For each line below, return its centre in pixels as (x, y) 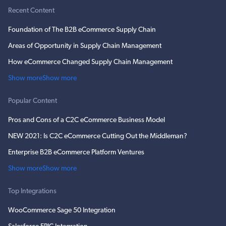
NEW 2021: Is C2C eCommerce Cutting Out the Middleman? (98, 137)
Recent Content (31, 11)
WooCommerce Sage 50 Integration (62, 211)
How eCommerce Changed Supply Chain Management (90, 63)
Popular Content (33, 101)
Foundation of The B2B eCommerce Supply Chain (82, 30)
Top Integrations (32, 192)
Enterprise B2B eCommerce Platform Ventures (76, 153)
